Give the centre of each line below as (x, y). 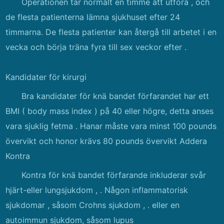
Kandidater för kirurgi (46, 77)
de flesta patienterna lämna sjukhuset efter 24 (93, 17)
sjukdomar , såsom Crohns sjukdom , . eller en (93, 205)
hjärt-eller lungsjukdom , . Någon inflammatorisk (97, 190)
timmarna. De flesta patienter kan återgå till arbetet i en (111, 32)
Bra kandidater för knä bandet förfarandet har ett (115, 96)
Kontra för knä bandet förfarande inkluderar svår (114, 175)
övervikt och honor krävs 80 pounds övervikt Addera (106, 141)
